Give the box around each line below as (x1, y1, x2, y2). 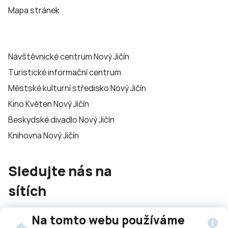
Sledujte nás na (8, 161, 112, 180)
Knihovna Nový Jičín (8, 129, 79, 141)
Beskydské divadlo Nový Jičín (8, 113, 115, 125)
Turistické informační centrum (8, 66, 121, 78)
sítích (8, 181, 46, 200)
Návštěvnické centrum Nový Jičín (8, 50, 129, 62)
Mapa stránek (8, 4, 60, 16)
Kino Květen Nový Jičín (8, 98, 89, 109)
